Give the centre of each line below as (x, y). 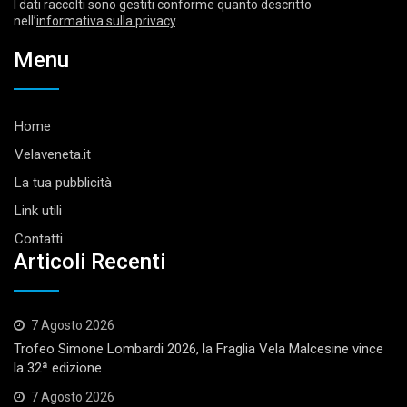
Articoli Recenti (89, 261)
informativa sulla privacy (106, 20)
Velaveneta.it (53, 154)
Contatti (39, 238)
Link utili (38, 210)
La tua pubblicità (63, 182)
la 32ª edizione (58, 367)
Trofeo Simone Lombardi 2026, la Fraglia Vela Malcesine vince (199, 348)
